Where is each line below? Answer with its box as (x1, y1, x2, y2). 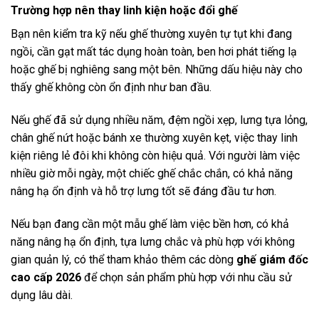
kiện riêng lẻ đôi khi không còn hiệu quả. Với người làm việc (11, 148, 300, 162)
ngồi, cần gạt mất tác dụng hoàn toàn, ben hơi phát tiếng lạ (11, 45, 297, 58)
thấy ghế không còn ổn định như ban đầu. (11, 80, 211, 94)
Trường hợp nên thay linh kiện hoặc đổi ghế (11, 4, 238, 17)
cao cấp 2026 (11, 270, 81, 284)
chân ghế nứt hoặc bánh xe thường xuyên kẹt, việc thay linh (11, 130, 298, 145)
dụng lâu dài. (11, 288, 73, 302)
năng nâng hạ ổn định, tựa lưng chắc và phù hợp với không (11, 234, 295, 249)
